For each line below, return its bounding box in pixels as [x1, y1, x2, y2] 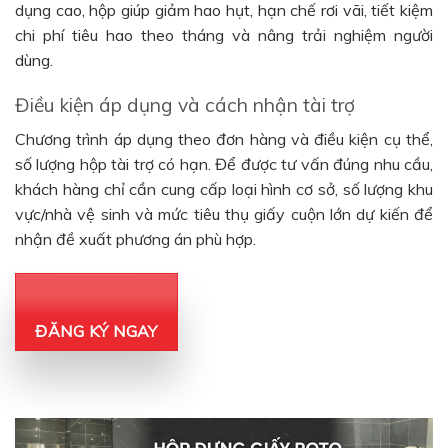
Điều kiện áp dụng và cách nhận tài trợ [15, 93, 355, 118]
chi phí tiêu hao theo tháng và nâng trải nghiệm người [15, 24, 433, 45]
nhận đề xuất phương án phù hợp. [15, 228, 256, 249]
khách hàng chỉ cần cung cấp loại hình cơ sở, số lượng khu [15, 178, 433, 199]
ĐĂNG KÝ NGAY [35, 320, 158, 341]
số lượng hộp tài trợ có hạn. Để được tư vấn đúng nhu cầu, [15, 153, 433, 174]
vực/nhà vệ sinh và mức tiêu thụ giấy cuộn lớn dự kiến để [15, 203, 433, 224]
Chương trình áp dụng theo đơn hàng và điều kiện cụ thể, [15, 128, 433, 149]
